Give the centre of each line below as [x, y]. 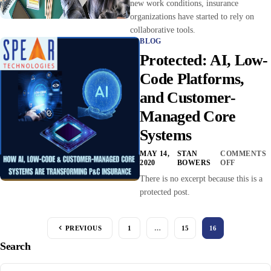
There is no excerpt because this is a [201, 178]
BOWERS [194, 162]
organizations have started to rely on [192, 16]
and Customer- [188, 97]
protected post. [165, 192]
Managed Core [188, 116]
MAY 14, [155, 153]
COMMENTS [243, 153]
